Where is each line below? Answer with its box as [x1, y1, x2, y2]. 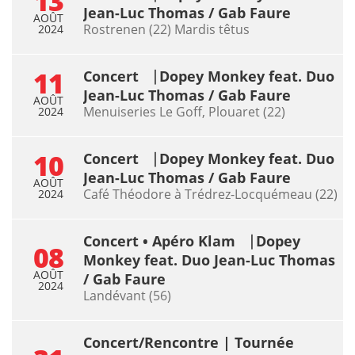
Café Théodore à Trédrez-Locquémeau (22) [83, 185, 338, 203]
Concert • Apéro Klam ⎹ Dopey [83, 231, 300, 250]
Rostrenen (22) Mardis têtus [83, 20, 250, 38]
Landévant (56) [83, 286, 171, 304]
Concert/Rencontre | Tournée [83, 332, 294, 352]
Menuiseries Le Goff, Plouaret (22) [83, 102, 285, 120]
